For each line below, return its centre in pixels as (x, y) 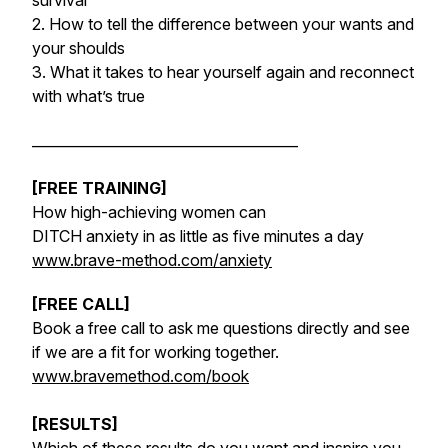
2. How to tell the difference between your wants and (223, 24)
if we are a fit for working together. (155, 352)
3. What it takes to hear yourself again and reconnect (223, 72)
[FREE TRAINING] (99, 188)
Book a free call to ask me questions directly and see (221, 328)
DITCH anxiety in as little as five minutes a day (198, 236)
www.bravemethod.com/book (140, 376)
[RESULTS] (75, 424)
